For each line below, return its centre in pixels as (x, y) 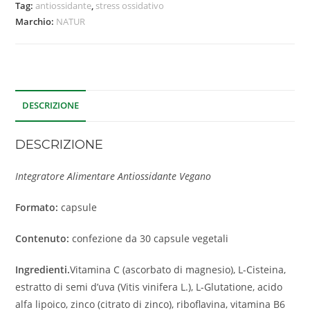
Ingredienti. (43, 270)
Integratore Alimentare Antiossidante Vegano (113, 176)
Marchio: (36, 22)
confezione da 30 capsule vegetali (149, 239)
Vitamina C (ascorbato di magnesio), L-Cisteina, (178, 270)
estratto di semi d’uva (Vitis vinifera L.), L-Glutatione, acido (149, 287)
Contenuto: (43, 239)
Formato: (37, 208)
